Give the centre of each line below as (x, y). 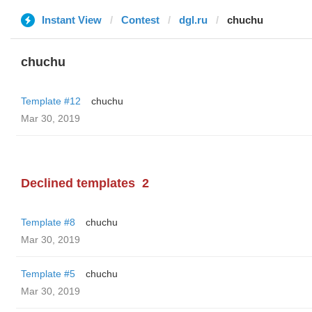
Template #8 (48, 222)
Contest (140, 20)
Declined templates (78, 183)
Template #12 (51, 101)
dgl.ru (193, 20)
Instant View (72, 20)
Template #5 (48, 274)
